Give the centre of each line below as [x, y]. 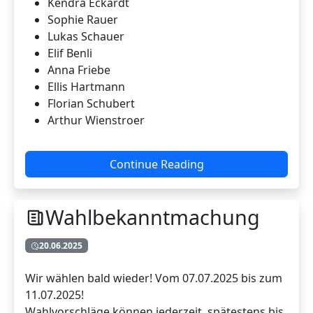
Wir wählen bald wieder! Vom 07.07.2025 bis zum [154, 278]
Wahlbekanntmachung [152, 217]
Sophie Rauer [83, 20]
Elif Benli [70, 53]
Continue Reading [156, 165]
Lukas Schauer [86, 37]
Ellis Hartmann [86, 87]
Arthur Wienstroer [96, 121]
